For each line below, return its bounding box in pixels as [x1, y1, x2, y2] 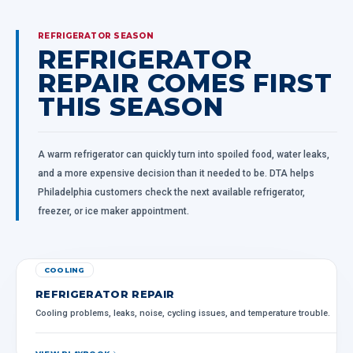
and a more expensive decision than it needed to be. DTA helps [38, 168, 314, 179]
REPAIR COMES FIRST [38, 68, 333, 98]
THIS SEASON [38, 91, 224, 122]
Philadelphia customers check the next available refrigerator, [38, 187, 305, 198]
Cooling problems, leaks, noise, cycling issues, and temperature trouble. [35, 308, 330, 318]
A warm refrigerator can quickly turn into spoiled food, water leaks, [38, 149, 329, 160]
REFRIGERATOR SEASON [38, 31, 154, 41]
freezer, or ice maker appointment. [38, 206, 189, 217]
